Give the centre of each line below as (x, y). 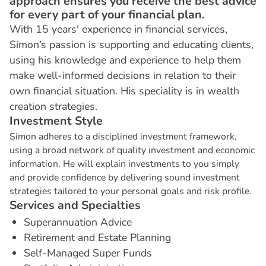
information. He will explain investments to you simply (124, 164)
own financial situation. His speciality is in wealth (124, 91)
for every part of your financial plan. (107, 15)
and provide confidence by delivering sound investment (124, 177)
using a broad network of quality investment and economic (132, 150)
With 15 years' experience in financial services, (118, 29)
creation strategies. (53, 107)
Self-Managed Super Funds (88, 253)
